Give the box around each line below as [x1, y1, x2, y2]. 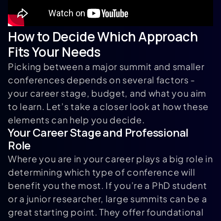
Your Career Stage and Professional [8, 125, 189, 141]
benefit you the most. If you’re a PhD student [8, 180, 207, 191]
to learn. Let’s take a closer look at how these [8, 101, 209, 112]
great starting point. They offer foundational [8, 206, 204, 218]
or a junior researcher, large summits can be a [8, 193, 207, 205]
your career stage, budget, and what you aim [8, 87, 207, 99]
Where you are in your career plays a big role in [8, 153, 213, 165]
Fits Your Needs [8, 43, 101, 61]
